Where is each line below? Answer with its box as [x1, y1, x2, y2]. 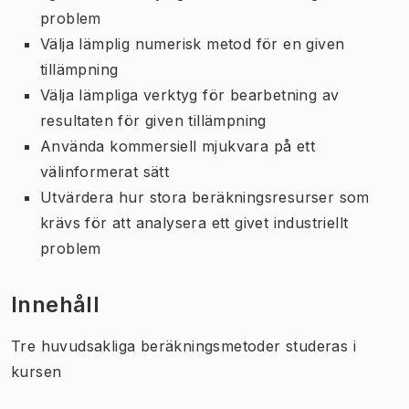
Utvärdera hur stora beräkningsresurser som [40, 187, 370, 206]
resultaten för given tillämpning [40, 110, 267, 130]
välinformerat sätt [40, 162, 170, 181]
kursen [11, 362, 62, 381]
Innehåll [11, 290, 100, 318]
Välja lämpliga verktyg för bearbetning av [40, 85, 340, 104]
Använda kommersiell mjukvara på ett [40, 136, 315, 155]
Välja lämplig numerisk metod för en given [40, 34, 345, 53]
